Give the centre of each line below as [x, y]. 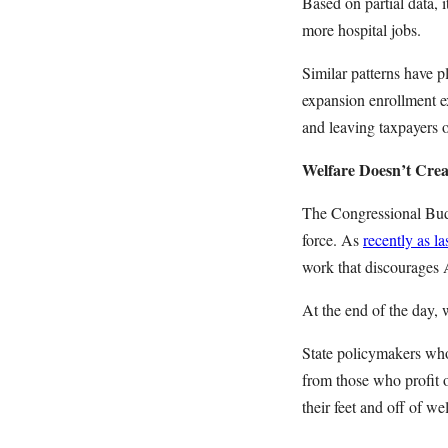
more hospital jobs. [361, 29]
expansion [335, 99]
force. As [332, 239]
